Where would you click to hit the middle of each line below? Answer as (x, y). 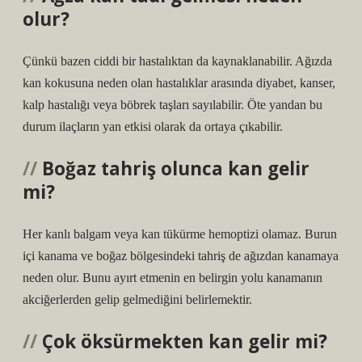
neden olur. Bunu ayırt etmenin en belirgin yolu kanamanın (173, 278)
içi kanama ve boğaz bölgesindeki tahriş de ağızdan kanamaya (181, 256)
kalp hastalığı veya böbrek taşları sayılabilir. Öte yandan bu (173, 105)
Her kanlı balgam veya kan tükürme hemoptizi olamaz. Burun (180, 234)
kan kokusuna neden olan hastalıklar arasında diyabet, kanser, (179, 83)
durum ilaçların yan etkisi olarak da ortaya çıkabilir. (153, 126)
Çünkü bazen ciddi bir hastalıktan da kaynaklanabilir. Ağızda (177, 61)
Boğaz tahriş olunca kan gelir (176, 168)
